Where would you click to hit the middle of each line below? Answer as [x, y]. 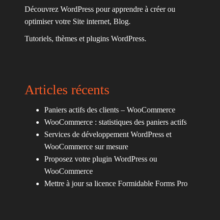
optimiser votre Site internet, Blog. [78, 22]
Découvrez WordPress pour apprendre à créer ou [100, 9]
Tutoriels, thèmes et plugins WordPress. [85, 39]
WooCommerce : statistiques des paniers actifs [115, 122]
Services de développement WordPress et [108, 135]
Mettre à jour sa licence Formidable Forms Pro [116, 184]
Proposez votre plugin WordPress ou [101, 159]
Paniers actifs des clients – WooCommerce [110, 110]
